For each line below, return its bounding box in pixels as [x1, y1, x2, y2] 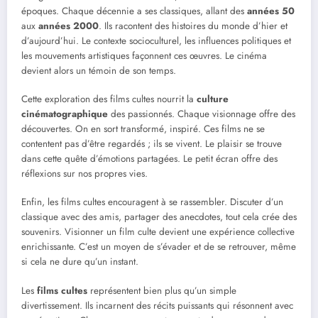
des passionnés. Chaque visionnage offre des [108, 107, 295, 121]
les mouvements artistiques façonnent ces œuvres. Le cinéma [21, 49, 267, 63]
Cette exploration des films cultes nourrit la [21, 92, 197, 106]
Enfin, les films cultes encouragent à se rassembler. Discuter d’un [21, 195, 283, 209]
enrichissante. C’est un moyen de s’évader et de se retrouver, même [21, 240, 296, 254]
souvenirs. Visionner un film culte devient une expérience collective [21, 225, 295, 239]
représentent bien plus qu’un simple [87, 283, 236, 297]
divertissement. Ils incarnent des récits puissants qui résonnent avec [21, 298, 293, 312]
